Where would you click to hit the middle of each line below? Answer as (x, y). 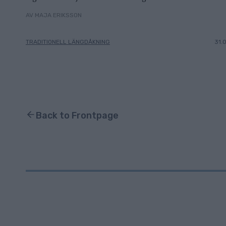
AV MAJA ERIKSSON (54, 15)
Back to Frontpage (77, 116)
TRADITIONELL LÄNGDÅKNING (68, 42)
